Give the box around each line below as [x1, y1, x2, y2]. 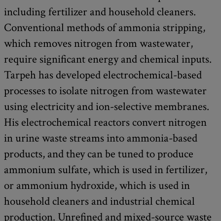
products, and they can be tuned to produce [4, 146, 193, 161]
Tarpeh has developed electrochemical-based [4, 67, 202, 82]
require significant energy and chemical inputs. [4, 51, 212, 67]
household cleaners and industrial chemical [4, 193, 195, 209]
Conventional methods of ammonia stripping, [4, 20, 205, 35]
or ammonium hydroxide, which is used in [4, 178, 190, 193]
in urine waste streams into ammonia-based [4, 130, 197, 146]
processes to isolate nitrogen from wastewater [4, 83, 207, 98]
